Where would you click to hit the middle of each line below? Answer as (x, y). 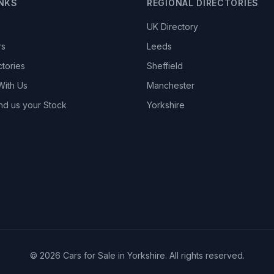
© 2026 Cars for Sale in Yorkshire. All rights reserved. (137, 255)
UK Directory (172, 27)
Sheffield (165, 66)
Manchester (171, 85)
